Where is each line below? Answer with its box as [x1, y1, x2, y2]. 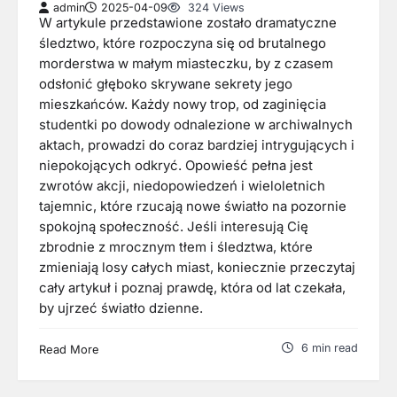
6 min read [301, 340, 358, 354]
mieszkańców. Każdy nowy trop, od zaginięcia [39, 96, 326, 113]
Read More [39, 341, 99, 356]
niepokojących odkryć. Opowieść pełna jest [39, 157, 313, 174]
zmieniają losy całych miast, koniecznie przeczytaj [39, 259, 355, 276]
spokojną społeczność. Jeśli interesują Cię [39, 218, 308, 235]
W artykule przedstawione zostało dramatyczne [39, 14, 337, 31]
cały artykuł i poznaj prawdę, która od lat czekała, [39, 279, 346, 296]
